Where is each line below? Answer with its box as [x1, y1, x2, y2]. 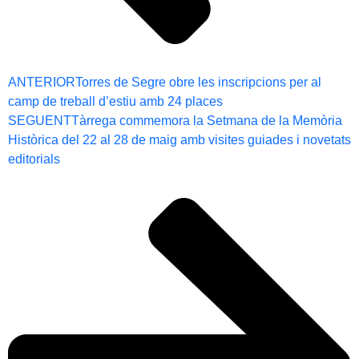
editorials [8, 151, 60, 166]
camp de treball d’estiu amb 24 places [8, 94, 223, 108]
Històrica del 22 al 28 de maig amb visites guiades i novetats [8, 132, 351, 147]
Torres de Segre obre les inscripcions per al [75, 75, 321, 89]
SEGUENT [8, 113, 71, 127]
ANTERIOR [8, 75, 75, 89]
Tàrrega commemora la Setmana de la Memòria [71, 113, 342, 127]
